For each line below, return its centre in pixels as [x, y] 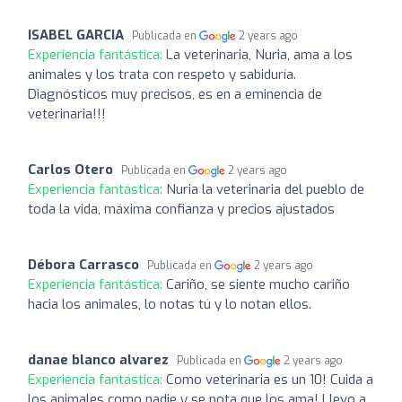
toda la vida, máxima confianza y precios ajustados [181, 209]
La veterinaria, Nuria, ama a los [259, 54]
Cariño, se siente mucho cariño [258, 284]
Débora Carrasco [83, 264]
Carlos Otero [70, 169]
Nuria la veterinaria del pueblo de [265, 189]
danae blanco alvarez [98, 359]
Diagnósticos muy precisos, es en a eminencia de [175, 94]
